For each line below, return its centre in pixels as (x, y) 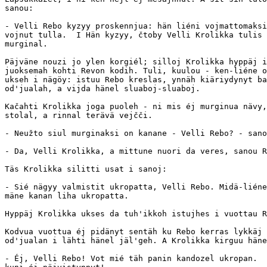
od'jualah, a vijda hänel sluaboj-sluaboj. (103, 88)
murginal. (26, 44)
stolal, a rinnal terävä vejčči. (79, 115)
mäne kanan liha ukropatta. (67, 195)
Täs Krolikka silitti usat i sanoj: (86, 169)
